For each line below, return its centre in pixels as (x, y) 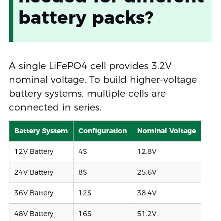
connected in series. (55, 108)
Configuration (102, 131)
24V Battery (34, 172)
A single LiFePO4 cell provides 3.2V (90, 66)
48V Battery (34, 214)
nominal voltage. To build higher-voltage (103, 80)
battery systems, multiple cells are (87, 94)
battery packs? (86, 18)
